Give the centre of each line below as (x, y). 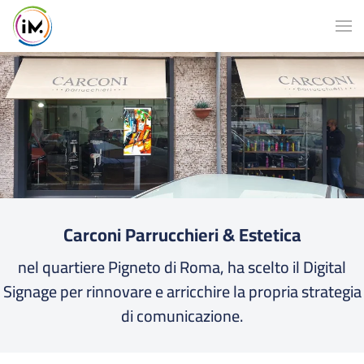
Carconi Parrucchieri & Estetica (182, 235)
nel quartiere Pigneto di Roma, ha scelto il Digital (182, 267)
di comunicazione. (182, 316)
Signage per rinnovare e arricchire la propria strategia (182, 291)
